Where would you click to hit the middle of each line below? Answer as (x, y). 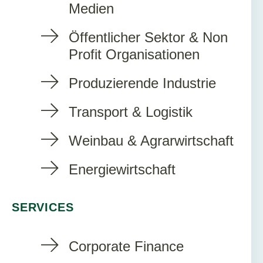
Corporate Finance (126, 246)
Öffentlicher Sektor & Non (148, 37)
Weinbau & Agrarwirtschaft (151, 140)
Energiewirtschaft (122, 169)
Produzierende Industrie (142, 83)
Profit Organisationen (134, 54)
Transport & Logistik (131, 112)
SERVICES (43, 207)
